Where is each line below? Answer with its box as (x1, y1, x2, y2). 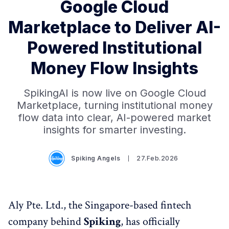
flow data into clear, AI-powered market (18, 111, 211, 124)
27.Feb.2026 (136, 154, 178, 162)
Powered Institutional (27, 38, 202, 58)
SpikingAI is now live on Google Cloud (23, 87, 206, 99)
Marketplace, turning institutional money (16, 99, 213, 111)
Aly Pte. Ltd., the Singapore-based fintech (8, 198, 191, 213)
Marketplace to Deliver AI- (8, 17, 221, 37)
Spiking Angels (71, 154, 121, 162)
